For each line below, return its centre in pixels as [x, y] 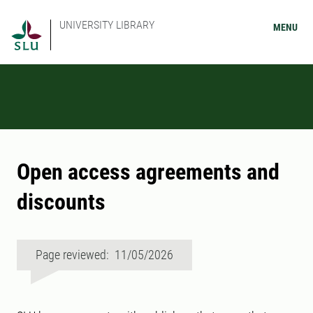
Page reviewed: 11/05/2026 [104, 255]
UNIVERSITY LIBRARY [107, 25]
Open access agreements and [148, 172]
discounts [61, 202]
